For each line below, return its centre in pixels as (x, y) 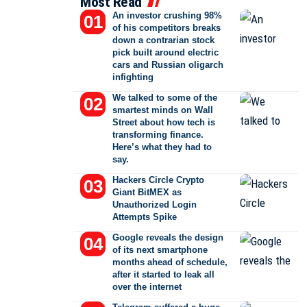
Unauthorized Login (155, 205)
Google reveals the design (168, 237)
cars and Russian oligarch (168, 65)
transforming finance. (158, 135)
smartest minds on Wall (163, 110)
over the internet (147, 287)
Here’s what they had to (162, 147)
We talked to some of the (165, 98)
